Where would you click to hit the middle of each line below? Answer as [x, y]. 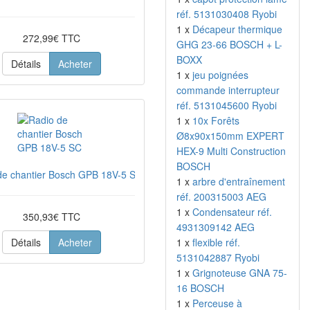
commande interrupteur [228, 90]
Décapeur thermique [237, 29]
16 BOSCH [200, 288]
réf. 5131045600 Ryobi [227, 105]
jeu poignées [220, 75]
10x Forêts [216, 120]
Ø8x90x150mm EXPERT [230, 136]
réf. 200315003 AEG [221, 197]
